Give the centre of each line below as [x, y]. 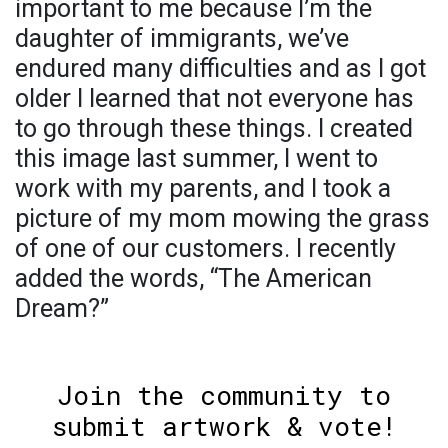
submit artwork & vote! [224, 426]
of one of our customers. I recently [205, 249]
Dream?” [62, 309]
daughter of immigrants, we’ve [182, 39]
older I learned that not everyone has [214, 99]
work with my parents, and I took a [203, 189]
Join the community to [224, 395]
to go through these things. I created [214, 129]
